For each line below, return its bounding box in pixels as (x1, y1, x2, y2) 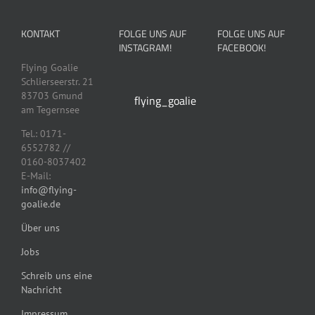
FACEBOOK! (217, 39, 266, 55)
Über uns (21, 221, 60, 234)
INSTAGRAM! (119, 39, 172, 55)
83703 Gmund (21, 89, 83, 102)
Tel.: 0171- (21, 127, 66, 140)
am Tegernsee (21, 103, 79, 116)
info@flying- (21, 183, 77, 196)
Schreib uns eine (21, 269, 92, 282)
